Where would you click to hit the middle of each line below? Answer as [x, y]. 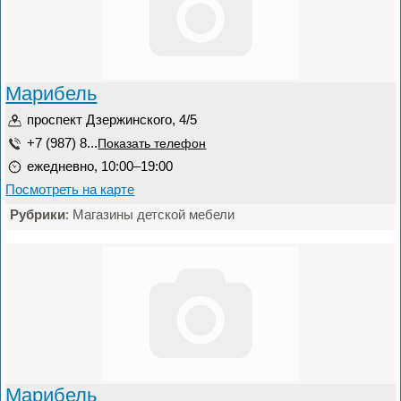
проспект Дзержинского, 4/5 [112, 119]
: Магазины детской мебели [150, 214]
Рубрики [38, 214]
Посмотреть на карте [70, 189]
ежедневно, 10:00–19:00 [100, 166]
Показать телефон [152, 144]
